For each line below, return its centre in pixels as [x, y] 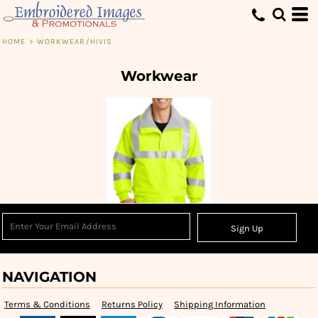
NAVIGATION [49, 276]
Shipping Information [220, 304]
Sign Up [247, 229]
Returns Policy [132, 304]
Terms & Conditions [47, 304]
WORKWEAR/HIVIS [75, 41]
